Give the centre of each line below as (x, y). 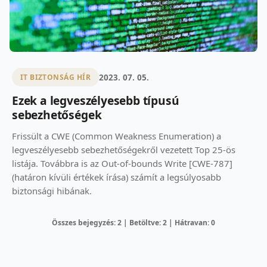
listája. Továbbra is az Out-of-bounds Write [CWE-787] (122, 164)
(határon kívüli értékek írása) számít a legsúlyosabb (117, 177)
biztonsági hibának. (52, 191)
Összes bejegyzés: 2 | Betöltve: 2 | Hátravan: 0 (133, 223)
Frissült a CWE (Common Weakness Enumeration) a (117, 136)
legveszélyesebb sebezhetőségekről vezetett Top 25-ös (124, 150)
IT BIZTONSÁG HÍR (55, 77)
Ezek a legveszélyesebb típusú (96, 101)
